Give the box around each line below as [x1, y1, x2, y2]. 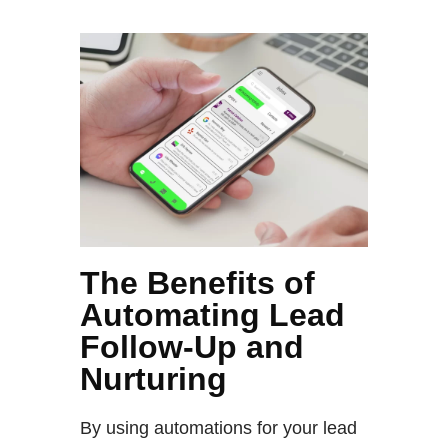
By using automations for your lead [80, 418, 357, 439]
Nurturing [80, 361, 227, 398]
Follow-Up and [80, 329, 304, 366]
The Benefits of [80, 265, 315, 302]
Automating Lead [80, 297, 345, 334]
